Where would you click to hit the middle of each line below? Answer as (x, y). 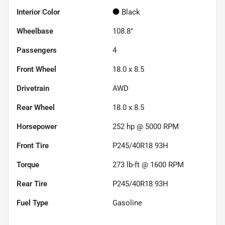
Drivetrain (33, 88)
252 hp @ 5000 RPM (146, 126)
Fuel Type (32, 203)
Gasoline (127, 203)
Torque (28, 164)
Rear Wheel (36, 107)
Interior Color (38, 12)
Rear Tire (32, 184)
